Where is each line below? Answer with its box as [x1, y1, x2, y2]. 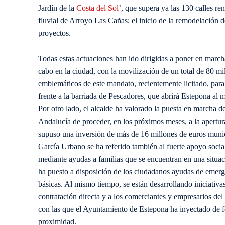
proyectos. [38, 29, 71, 38]
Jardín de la [38, 4, 76, 13]
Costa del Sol [76, 4, 119, 13]
